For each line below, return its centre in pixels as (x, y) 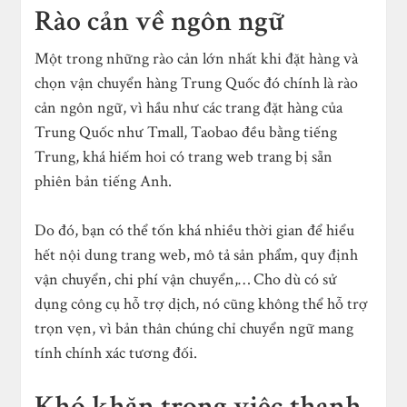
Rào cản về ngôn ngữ (159, 21)
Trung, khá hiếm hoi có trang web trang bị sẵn (184, 156)
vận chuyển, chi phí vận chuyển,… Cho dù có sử (186, 279)
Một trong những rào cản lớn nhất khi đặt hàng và (197, 58)
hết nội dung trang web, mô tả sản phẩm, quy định (197, 254)
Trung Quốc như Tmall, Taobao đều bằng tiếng (186, 132)
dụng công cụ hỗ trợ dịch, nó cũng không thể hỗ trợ (202, 303)
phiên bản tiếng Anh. (104, 181)
